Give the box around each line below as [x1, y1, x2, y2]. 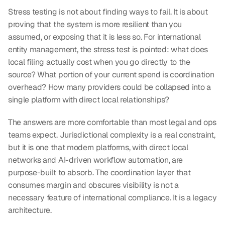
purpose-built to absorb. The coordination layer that [8, 167, 191, 178]
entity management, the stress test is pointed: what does [8, 44, 208, 55]
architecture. [8, 205, 52, 216]
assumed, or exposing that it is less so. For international [8, 32, 201, 43]
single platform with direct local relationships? [8, 94, 169, 105]
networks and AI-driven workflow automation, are [8, 155, 183, 166]
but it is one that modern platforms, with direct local [8, 142, 188, 153]
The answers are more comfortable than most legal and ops [8, 117, 217, 128]
